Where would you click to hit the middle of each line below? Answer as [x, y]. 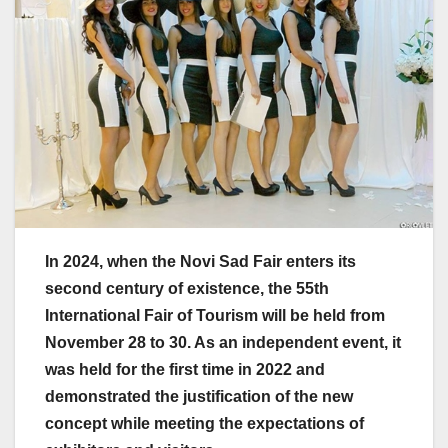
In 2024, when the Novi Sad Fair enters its [200, 262]
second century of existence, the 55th [187, 289]
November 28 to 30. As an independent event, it [223, 343]
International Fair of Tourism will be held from [215, 316]
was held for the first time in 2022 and [185, 370]
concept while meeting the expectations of [204, 424]
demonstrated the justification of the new [199, 397]
